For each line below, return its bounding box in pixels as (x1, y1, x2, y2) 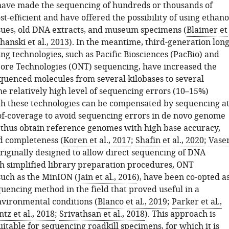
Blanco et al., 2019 (97, 196, 167, 208)
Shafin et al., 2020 (135, 134, 204, 147)
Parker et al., (171, 196, 222, 208)
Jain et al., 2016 (77, 171, 136, 184)
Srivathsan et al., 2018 (59, 208, 145, 220)
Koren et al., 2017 (63, 134, 131, 147)
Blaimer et (186, 24, 227, 36)
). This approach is (144, 208, 216, 220)
